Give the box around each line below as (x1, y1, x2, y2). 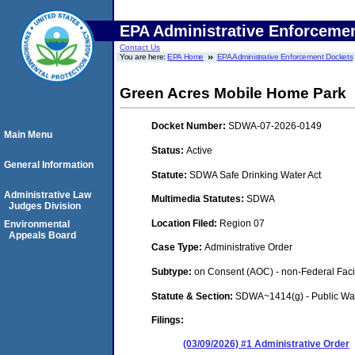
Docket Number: (151, 120, 228, 132)
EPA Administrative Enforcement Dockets (216, 52, 353, 61)
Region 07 (219, 217, 265, 229)
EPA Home (167, 52, 204, 61)
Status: (151, 144, 186, 156)
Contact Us (120, 43, 160, 52)
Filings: (151, 315, 184, 326)
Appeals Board (9, 230, 76, 241)
